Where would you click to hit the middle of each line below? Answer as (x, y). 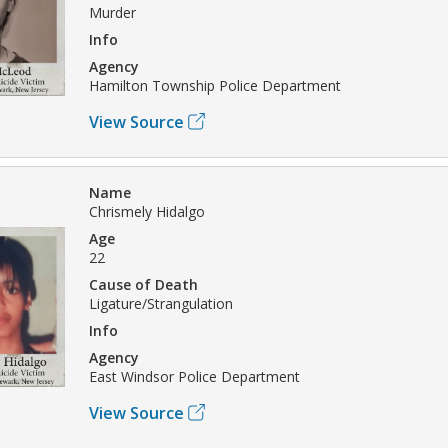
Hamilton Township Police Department (215, 85)
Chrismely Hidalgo (147, 211)
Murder (112, 12)
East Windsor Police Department (194, 376)
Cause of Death (143, 284)
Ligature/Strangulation (161, 303)
